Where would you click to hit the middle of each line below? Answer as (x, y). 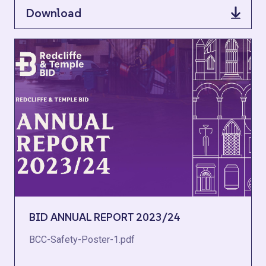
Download (53, 13)
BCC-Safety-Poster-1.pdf (82, 240)
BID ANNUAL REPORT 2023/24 (105, 217)
